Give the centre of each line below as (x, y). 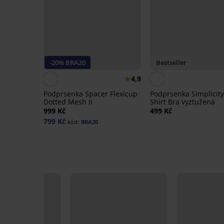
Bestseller (171, 63)
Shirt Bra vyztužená (182, 102)
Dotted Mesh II (68, 102)
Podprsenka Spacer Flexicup (90, 94)
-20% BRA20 (67, 63)
